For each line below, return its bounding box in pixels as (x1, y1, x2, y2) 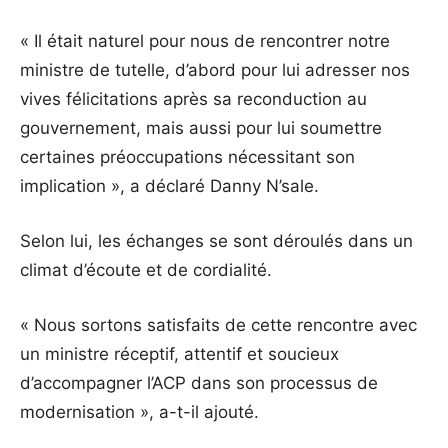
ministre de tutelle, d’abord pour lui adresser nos (20, 59, 410, 80)
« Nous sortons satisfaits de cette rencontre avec (20, 314, 417, 335)
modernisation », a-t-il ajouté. (20, 401, 259, 422)
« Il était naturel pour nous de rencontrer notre (20, 30, 390, 51)
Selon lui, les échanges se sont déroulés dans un (20, 230, 413, 251)
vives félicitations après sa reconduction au (20, 88, 367, 109)
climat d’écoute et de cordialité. (20, 259, 272, 280)
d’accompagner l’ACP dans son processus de (20, 372, 378, 393)
